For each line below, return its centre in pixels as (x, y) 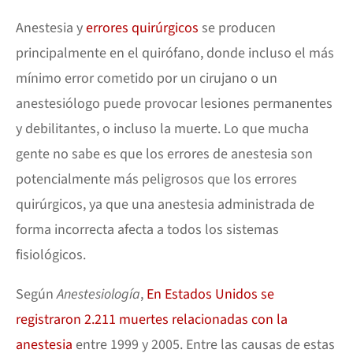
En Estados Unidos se (210, 294)
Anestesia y (51, 28)
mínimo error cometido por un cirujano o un (147, 78)
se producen (237, 28)
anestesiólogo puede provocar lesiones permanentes (174, 104)
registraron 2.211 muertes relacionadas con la (152, 320)
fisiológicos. (51, 255)
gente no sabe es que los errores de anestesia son (164, 154)
